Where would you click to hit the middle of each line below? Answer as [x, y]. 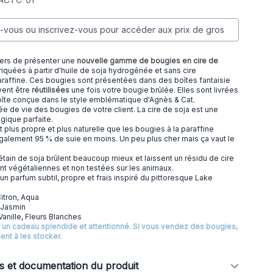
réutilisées [51, 90]
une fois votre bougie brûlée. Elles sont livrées [154, 90]
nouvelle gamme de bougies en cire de [147, 61]
